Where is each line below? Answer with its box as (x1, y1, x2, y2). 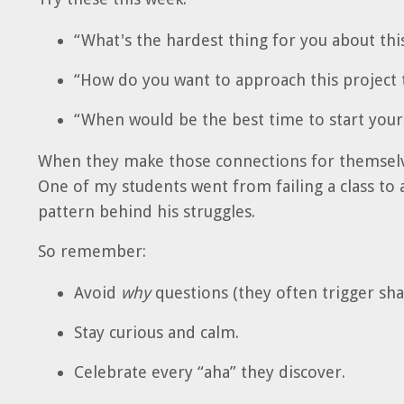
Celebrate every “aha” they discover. (74, 363, 345, 382)
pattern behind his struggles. (38, 202, 255, 222)
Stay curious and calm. (74, 323, 239, 343)
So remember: (38, 242, 146, 262)
